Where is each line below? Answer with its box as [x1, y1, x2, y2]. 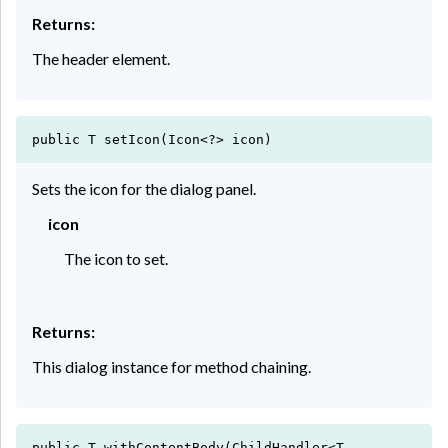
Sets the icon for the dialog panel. [32, 178, 256, 198]
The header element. [32, 48, 170, 68]
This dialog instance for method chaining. [32, 356, 311, 376]
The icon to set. [64, 248, 168, 268]
